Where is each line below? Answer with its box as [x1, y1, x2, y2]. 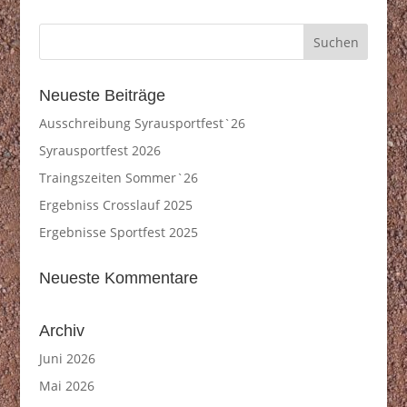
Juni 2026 [38, 350, 95, 367]
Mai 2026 [38, 377, 94, 394]
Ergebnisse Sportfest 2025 [38, 223, 198, 241]
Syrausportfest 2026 [38, 142, 161, 159]
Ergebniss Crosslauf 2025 [38, 196, 193, 213]
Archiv [38, 322, 84, 340]
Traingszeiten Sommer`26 [38, 169, 198, 186]
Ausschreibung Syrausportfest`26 [38, 114, 245, 132]
